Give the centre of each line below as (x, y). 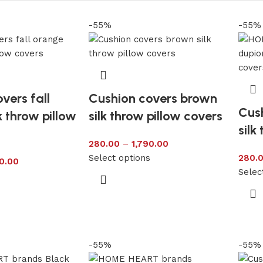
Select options (119, 158)
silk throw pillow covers (155, 116)
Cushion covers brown (153, 98)
